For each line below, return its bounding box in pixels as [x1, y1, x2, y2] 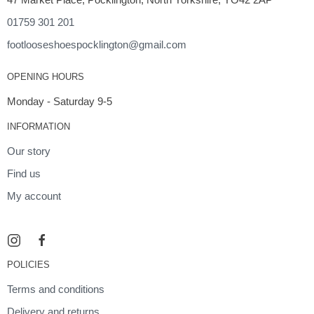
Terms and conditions [7, 283, 104, 295]
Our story [7, 145, 50, 157]
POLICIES [7, 259, 50, 270]
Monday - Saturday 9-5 [7, 95, 112, 107]
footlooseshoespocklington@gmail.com [7, 39, 186, 50]
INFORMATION [7, 121, 70, 132]
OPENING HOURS [7, 71, 84, 82]
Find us [7, 168, 41, 179]
